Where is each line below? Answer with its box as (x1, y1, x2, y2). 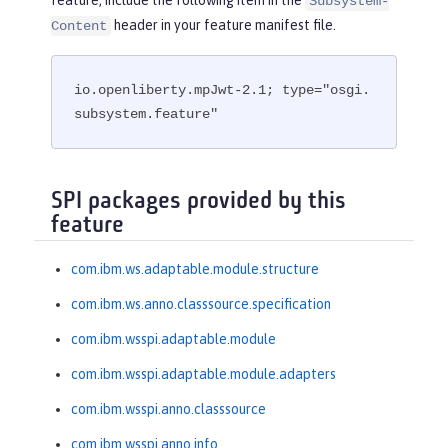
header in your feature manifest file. (111, 16, 336, 33)
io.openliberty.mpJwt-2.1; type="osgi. (74, 82, 371, 99)
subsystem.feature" (74, 106, 219, 123)
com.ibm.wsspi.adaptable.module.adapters (71, 365, 336, 382)
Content (51, 17, 107, 34)
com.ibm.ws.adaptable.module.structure (71, 260, 319, 277)
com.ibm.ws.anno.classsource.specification (71, 295, 331, 312)
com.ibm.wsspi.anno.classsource (71, 400, 266, 417)
